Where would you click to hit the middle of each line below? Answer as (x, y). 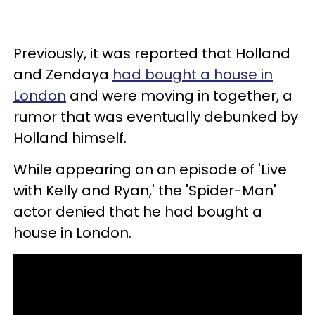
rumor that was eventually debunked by (156, 117)
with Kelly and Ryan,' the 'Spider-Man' (145, 191)
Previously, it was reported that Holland (152, 54)
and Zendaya (63, 75)
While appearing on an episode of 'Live (150, 170)
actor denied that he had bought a (138, 212)
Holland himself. (70, 138)
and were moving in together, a (179, 96)
